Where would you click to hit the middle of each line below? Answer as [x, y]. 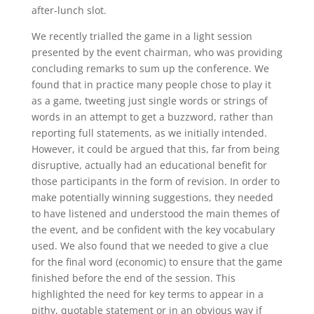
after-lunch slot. [69, 11]
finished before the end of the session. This [133, 278]
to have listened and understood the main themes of [155, 214]
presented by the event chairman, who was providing [157, 53]
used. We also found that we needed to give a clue [150, 246]
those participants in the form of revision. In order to [155, 182]
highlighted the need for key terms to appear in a [147, 294]
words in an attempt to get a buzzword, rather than [152, 117]
